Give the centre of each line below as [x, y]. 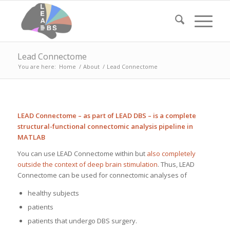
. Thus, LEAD [176, 165]
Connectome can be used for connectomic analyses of [102, 175]
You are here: [37, 66]
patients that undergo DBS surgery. [82, 221]
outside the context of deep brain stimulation [87, 165]
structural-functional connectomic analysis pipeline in [105, 127]
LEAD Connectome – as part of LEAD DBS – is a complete [107, 116]
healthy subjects [53, 193]
